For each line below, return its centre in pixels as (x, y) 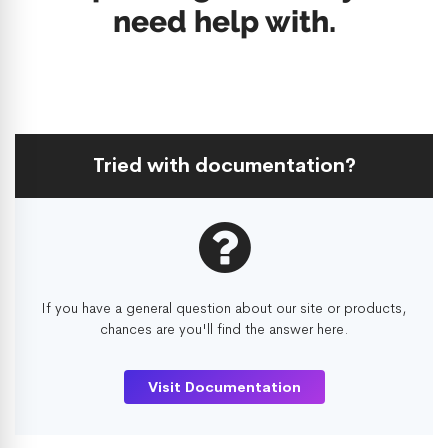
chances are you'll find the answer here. (224, 329)
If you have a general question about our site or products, (224, 308)
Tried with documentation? (224, 165)
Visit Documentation (224, 387)
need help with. (224, 21)
